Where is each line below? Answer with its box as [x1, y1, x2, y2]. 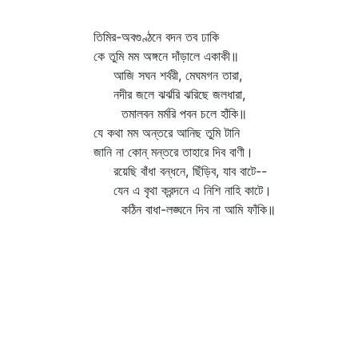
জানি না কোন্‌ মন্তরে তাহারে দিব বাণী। [93, 144, 253, 160]
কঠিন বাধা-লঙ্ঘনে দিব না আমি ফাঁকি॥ [93, 201, 276, 217]
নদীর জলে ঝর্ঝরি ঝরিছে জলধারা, [93, 86, 245, 102]
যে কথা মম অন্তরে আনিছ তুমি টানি [93, 125, 240, 141]
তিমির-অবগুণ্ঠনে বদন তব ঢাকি [93, 29, 219, 45]
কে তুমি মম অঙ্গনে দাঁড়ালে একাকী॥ [93, 48, 239, 64]
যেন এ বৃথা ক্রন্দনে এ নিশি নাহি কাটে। [93, 182, 272, 198]
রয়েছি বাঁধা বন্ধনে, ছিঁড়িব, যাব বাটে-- [93, 163, 267, 179]
